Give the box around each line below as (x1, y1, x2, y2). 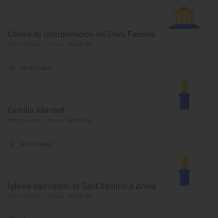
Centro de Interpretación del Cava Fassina (8, 30, 155, 39)
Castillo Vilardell (8, 106, 64, 115)
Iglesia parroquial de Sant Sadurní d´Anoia (8, 182, 156, 191)
